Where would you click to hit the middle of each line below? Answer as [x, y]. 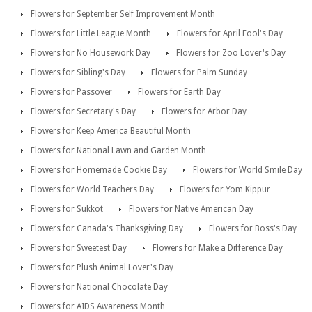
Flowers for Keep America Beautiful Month [111, 131]
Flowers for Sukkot [67, 209]
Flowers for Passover [71, 92]
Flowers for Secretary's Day [83, 112]
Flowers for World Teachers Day [92, 190]
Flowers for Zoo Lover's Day [231, 53]
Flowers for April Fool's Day [230, 34]
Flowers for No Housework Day [91, 53]
